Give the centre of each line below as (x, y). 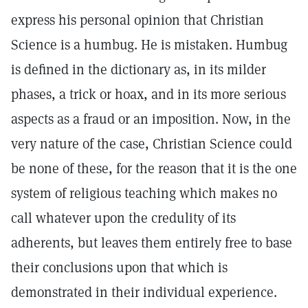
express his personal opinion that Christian (137, 20)
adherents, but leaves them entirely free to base (152, 243)
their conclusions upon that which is (119, 267)
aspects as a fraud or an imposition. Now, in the (151, 119)
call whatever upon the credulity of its (123, 218)
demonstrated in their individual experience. (144, 292)
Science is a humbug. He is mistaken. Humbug (149, 45)
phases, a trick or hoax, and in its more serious (148, 94)
